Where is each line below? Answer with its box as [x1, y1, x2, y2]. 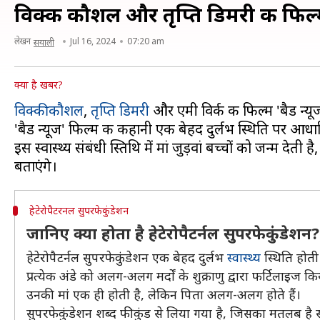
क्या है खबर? [14, 78, 63, 91]
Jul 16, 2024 [70, 35, 116, 47]
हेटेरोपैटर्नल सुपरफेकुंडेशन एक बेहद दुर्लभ [26, 249, 227, 266]
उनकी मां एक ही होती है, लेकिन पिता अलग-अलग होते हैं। [26, 286, 301, 303]
